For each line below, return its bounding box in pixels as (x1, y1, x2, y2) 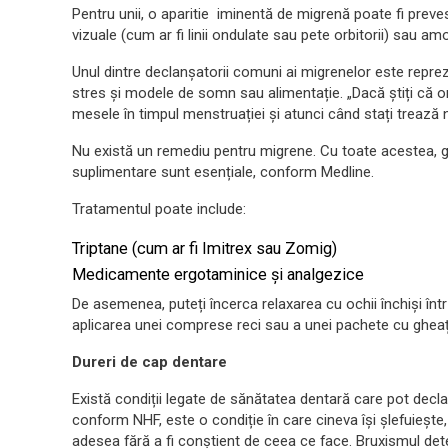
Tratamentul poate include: (72, 199, 246, 218)
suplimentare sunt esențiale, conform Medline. (72, 162, 374, 181)
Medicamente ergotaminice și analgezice (72, 264, 364, 284)
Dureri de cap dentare (72, 352, 227, 371)
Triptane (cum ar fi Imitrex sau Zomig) (72, 238, 337, 258)
